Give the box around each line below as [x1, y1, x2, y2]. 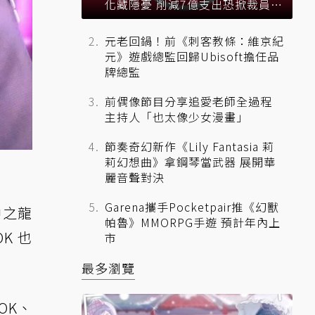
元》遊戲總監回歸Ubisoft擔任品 [105, 48, 279, 65]
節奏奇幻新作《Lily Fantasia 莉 [105, 138, 274, 155]
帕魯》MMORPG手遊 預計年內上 [105, 214, 281, 231]
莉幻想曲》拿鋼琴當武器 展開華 [105, 153, 276, 171]
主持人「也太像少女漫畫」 [105, 108, 248, 126]
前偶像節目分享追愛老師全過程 [105, 93, 272, 110]
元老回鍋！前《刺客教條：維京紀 [105, 32, 284, 50]
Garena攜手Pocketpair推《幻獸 [105, 198, 279, 216]
